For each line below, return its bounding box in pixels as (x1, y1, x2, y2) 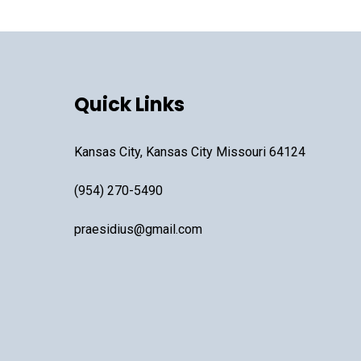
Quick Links (73, 90, 185, 118)
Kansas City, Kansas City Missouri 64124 (73, 143, 305, 160)
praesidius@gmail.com (73, 221, 202, 237)
